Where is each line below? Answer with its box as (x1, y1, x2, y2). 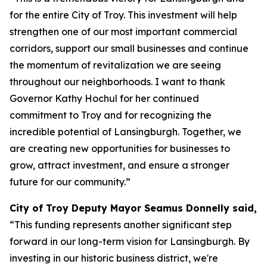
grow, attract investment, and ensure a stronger (10, 159, 229, 171)
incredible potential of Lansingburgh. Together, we (10, 126, 241, 138)
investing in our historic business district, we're (10, 252, 218, 264)
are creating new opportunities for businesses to (10, 142, 230, 154)
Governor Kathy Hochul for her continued (10, 92, 199, 104)
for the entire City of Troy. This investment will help (10, 9, 237, 21)
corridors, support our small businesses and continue (10, 42, 249, 54)
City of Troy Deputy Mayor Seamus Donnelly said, (10, 202, 257, 214)
